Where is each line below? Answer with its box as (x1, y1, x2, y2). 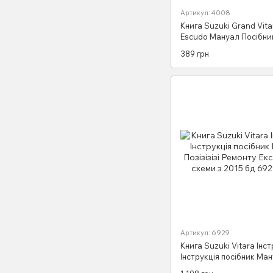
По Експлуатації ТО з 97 (180, 54, 271, 64)
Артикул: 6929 (180, 229, 230, 238)
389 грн (180, 48, 209, 58)
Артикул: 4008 (180, 9, 230, 18)
